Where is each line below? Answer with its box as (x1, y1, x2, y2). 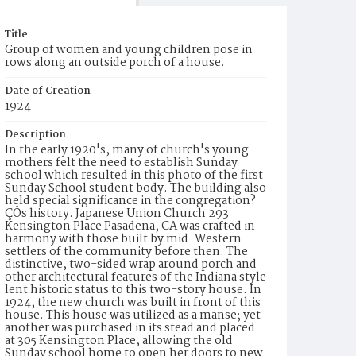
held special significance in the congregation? (5, 192, 256, 211)
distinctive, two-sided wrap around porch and (5, 255, 257, 274)
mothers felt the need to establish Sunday (5, 153, 238, 172)
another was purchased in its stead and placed (5, 319, 255, 338)
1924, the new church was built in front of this (5, 293, 261, 312)
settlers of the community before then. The (5, 242, 248, 261)
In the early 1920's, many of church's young (5, 141, 249, 160)
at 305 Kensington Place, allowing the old (5, 331, 233, 350)
